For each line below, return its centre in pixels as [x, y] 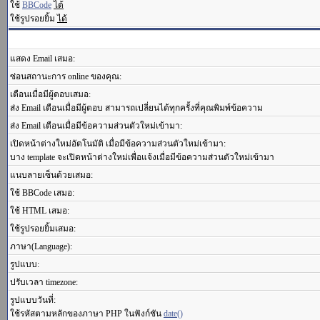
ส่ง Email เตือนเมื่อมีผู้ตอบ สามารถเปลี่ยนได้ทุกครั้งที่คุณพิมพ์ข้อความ [136, 108]
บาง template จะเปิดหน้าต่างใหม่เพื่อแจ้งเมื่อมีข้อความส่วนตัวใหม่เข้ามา [142, 157]
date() [173, 314]
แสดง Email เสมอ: [42, 59]
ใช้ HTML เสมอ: [40, 211]
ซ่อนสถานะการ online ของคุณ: [66, 76]
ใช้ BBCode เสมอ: [42, 193]
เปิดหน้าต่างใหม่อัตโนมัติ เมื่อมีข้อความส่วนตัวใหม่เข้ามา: [118, 144]
